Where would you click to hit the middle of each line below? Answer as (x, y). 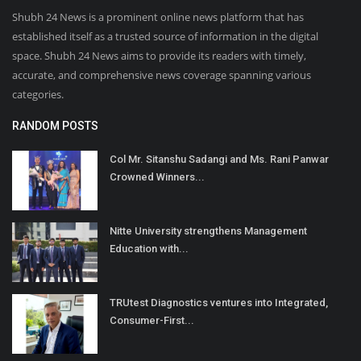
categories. (38, 94)
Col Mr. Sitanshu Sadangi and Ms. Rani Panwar (219, 159)
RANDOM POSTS (55, 125)
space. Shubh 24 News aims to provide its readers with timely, (159, 55)
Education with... (149, 248)
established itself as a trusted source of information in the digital (165, 36)
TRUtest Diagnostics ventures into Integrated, (219, 302)
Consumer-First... (152, 320)
